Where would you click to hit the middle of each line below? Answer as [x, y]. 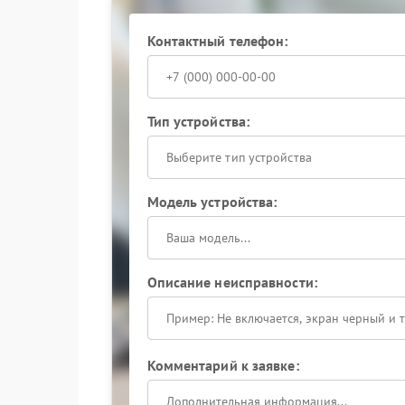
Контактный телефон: [217, 41]
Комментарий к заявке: [223, 365]
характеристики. [153, 32]
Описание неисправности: [232, 282]
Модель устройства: [212, 202]
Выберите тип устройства [239, 157]
